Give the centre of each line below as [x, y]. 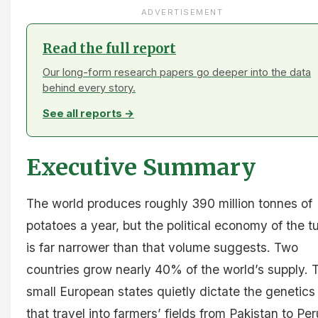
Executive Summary [141, 167]
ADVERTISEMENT [182, 12]
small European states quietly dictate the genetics [171, 291]
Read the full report [109, 48]
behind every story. [89, 88]
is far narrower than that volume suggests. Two [162, 247]
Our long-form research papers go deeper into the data [177, 72]
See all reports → [88, 113]
